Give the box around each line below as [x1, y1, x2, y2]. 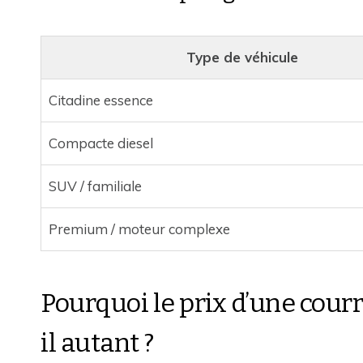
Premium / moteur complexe [48, 220, 230, 237]
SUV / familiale [48, 177, 142, 194]
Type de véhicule [186, 48, 298, 66]
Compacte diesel [48, 134, 153, 152]
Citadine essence [48, 91, 153, 109]
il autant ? [41, 327, 154, 358]
